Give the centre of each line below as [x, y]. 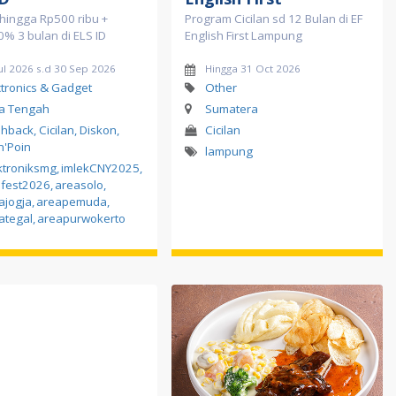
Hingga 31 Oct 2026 [252, 68]
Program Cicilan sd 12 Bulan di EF [274, 18]
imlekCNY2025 [100, 168]
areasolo [79, 184]
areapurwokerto [81, 218]
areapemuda [72, 201]
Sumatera [231, 108]
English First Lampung [244, 35]
